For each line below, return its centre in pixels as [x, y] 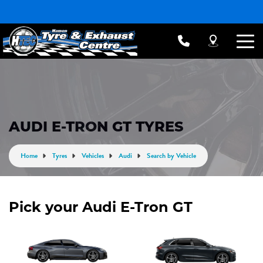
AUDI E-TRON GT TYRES [96, 128]
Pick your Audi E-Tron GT [101, 207]
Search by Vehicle [171, 156]
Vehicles [93, 156]
